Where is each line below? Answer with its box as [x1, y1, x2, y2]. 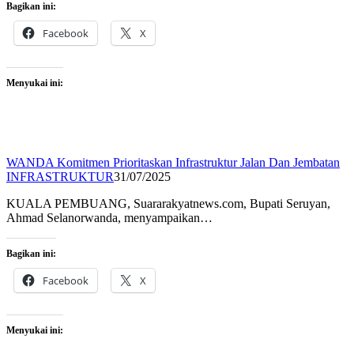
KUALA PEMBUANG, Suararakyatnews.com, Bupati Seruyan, [6, 197, 330, 211]
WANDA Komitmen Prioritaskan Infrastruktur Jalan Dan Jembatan [6, 156, 340, 170]
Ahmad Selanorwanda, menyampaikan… [6, 211, 213, 225]
